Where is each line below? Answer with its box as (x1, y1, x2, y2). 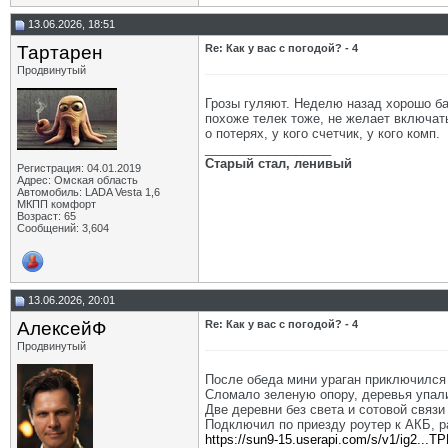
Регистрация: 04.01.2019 (17, 162, 141, 174)
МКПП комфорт (17, 198, 96, 210)
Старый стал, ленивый (205, 156, 352, 171)
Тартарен (17, 42, 103, 63)
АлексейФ (17, 318, 106, 339)
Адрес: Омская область (17, 174, 138, 186)
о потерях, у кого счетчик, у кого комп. (205, 126, 440, 141)
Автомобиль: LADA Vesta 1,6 (17, 186, 160, 198)
